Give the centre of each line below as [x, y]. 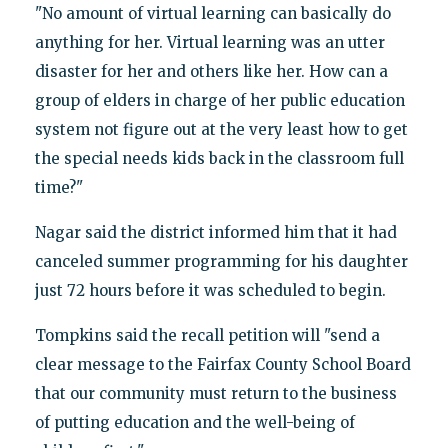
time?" [58, 187]
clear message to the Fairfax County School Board [222, 364]
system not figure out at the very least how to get [221, 129]
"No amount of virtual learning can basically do [212, 13]
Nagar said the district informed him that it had [215, 232]
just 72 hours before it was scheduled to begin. [210, 290]
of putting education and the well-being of [194, 422]
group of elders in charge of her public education [219, 100]
